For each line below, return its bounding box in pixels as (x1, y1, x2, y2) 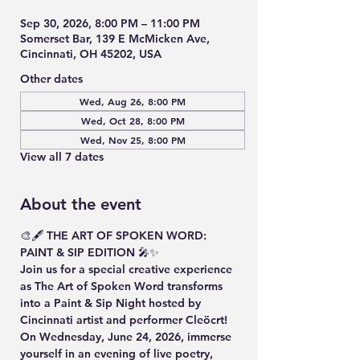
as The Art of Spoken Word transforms (20, 279, 226, 293)
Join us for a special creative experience (20, 262, 235, 276)
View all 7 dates (20, 149, 104, 164)
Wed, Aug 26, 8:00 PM (80, 95, 186, 108)
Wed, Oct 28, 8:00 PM (80, 114, 185, 127)
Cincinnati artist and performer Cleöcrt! (20, 313, 227, 327)
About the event (20, 194, 141, 214)
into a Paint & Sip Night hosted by (20, 296, 204, 310)
